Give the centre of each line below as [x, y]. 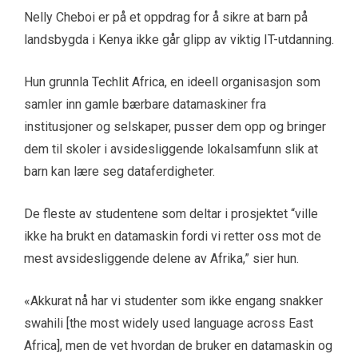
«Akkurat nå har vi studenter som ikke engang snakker [173, 301]
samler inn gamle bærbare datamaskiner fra [145, 105]
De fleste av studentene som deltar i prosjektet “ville [171, 214]
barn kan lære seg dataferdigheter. [119, 172]
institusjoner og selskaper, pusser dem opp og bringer [175, 127]
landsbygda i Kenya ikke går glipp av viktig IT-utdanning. [179, 40]
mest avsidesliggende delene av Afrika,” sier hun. [161, 259]
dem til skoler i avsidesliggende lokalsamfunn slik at [171, 149]
